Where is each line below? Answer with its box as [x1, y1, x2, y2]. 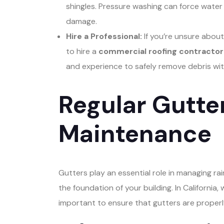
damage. [66, 15, 97, 26]
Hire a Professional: [66, 30, 142, 41]
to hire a [66, 45, 98, 56]
